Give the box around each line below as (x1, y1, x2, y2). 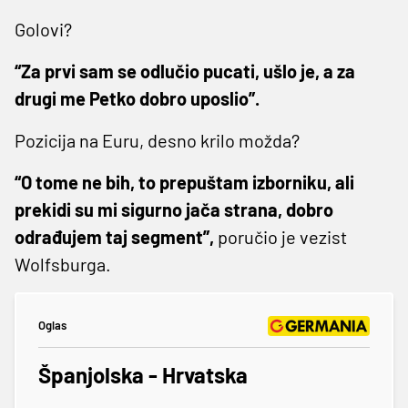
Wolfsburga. (15, 252, 111, 275)
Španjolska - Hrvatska (38, 361, 248, 388)
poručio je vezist (214, 225, 347, 248)
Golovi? (15, 17, 72, 40)
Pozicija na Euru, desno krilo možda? (15, 128, 300, 151)
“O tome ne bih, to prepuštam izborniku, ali (15, 170, 354, 193)
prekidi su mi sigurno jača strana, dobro (15, 198, 333, 220)
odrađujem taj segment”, (15, 225, 214, 248)
